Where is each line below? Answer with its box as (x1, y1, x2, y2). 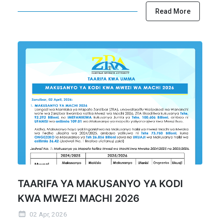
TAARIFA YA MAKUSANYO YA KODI (18, 177, 183, 190)
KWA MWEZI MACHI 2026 (18, 192, 139, 204)
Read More (155, 7, 191, 16)
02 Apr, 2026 (28, 210, 67, 218)
